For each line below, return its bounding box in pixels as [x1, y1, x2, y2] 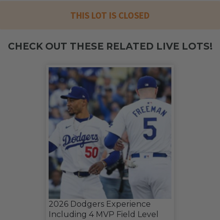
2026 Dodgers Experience [49, 199, 151, 209]
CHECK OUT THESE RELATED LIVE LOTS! [7, 40, 213, 52]
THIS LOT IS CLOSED [70, 9, 150, 21]
